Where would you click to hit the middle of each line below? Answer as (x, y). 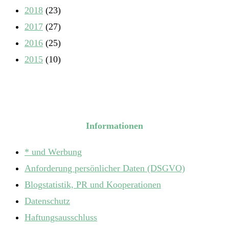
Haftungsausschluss (61, 217)
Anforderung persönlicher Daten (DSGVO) (105, 168)
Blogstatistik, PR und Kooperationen (93, 184)
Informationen (114, 125)
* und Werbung (53, 152)
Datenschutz (47, 201)
